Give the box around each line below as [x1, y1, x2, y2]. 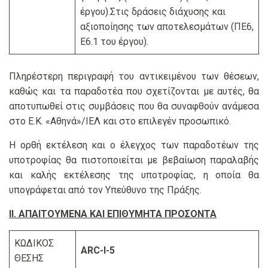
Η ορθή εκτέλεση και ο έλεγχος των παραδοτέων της [9, 139, 259, 151]
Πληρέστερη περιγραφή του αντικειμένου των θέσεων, [9, 71, 259, 83]
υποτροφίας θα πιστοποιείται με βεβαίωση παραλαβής [9, 154, 259, 166]
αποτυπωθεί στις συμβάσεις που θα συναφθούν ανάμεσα [9, 100, 259, 112]
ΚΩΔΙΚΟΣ [14, 237, 54, 249]
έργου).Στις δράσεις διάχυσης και [80, 6, 226, 18]
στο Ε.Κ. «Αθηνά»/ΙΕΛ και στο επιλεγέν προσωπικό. [9, 115, 231, 127]
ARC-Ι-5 [81, 245, 115, 257]
